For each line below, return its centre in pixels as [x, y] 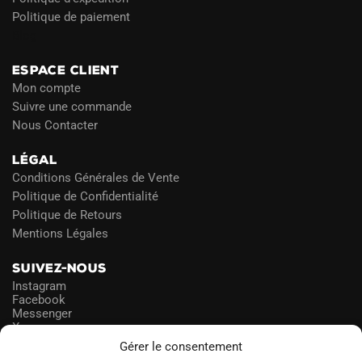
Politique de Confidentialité [85, 196]
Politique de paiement [71, 17]
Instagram [39, 286]
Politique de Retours [67, 215]
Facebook [39, 299]
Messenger [42, 313]
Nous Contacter [55, 125]
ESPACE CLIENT [65, 70]
